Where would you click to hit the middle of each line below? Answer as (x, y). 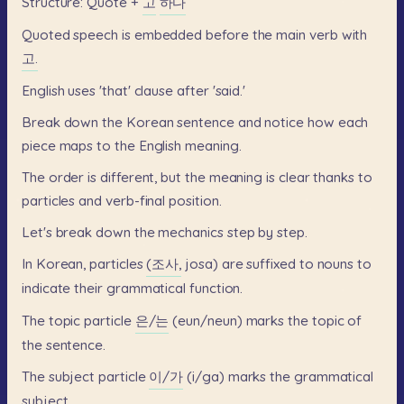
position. (195, 201)
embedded (168, 34)
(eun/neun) (207, 320)
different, (129, 178)
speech (96, 34)
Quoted (46, 34)
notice (285, 123)
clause (154, 90)
